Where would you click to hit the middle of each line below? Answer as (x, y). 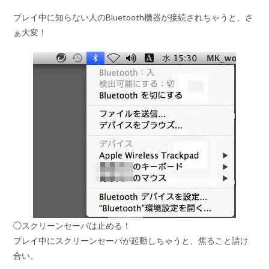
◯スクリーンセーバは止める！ (72, 225)
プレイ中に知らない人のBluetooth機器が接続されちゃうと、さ (134, 17)
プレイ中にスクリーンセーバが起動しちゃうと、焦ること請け (131, 240)
